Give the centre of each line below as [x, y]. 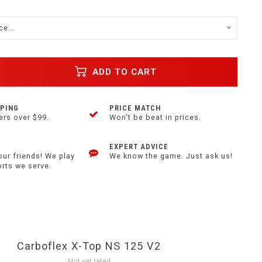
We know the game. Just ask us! [171, 156]
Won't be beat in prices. [156, 117]
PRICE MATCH [135, 108]
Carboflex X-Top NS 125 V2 [89, 246]
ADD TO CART [123, 72]
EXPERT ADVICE [139, 146]
